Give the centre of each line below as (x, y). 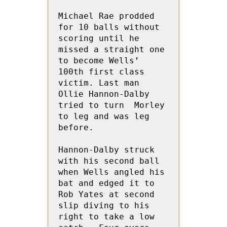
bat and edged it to (106, 183)
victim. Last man (99, 83)
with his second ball (109, 161)
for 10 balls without (109, 27)
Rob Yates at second (106, 194)
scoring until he (99, 38)
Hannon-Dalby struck (106, 150)
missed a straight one (111, 49)
